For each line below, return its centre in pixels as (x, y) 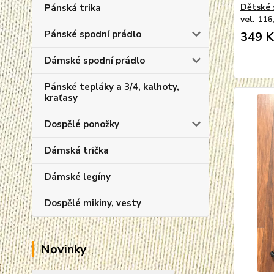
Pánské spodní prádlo (93, 34)
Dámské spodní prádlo (95, 61)
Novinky (64, 249)
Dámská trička (77, 150)
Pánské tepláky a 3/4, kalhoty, (112, 87)
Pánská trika (73, 8)
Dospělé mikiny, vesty (93, 203)
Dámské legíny (78, 177)
